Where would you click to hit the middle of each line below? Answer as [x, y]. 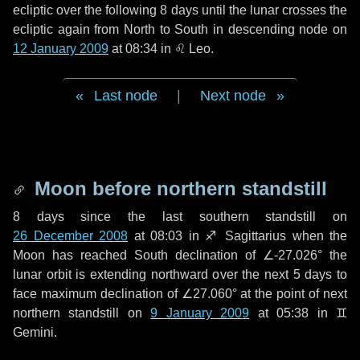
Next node [233, 96]
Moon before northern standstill [178, 188]
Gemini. [35, 332]
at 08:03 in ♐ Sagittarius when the [237, 236]
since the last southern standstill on [206, 217]
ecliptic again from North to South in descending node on [180, 29]
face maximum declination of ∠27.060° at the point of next [180, 294]
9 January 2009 [200, 313]
